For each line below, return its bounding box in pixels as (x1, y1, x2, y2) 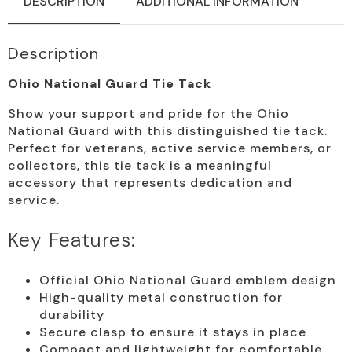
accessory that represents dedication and (8, 174, 292, 192)
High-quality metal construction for (39, 289, 283, 306)
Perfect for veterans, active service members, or (8, 140, 332, 157)
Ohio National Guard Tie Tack (8, 75, 211, 93)
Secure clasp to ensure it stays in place (39, 324, 306, 341)
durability (39, 306, 104, 324)
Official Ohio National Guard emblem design (39, 272, 336, 289)
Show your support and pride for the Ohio (8, 105, 289, 123)
